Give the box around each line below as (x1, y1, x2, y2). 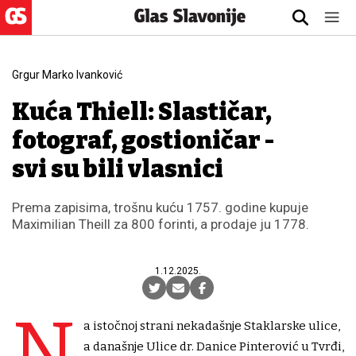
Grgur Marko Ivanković (12, 68, 122, 81)
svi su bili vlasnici (12, 155, 223, 184)
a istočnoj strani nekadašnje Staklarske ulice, (83, 319, 340, 333)
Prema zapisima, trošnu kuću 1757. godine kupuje (12, 199, 308, 215)
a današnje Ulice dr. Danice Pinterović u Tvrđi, (83, 339, 344, 354)
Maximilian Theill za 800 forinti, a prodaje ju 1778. (12, 216, 309, 232)
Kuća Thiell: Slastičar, (12, 98, 272, 126)
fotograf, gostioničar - (12, 126, 274, 155)
